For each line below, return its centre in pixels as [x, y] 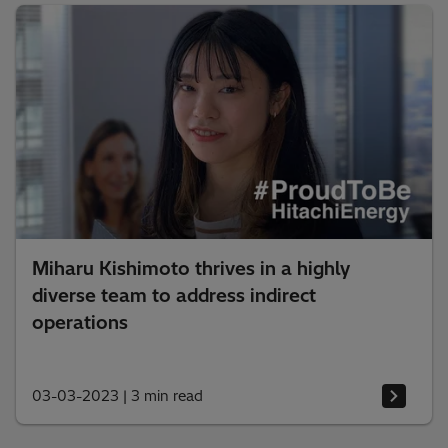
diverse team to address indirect [174, 296]
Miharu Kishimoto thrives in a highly [191, 269]
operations [80, 323]
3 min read [167, 395]
